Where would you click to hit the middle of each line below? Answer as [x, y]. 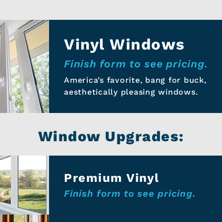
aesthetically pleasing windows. [131, 92]
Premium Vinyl [112, 178]
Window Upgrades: [111, 136]
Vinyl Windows [125, 44]
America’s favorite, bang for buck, [135, 80]
